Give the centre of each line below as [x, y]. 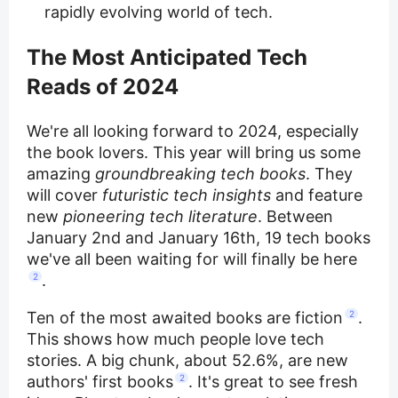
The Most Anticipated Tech [167, 58]
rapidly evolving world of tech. [159, 12]
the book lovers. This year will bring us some [194, 153]
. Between [295, 217]
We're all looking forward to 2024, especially [193, 131]
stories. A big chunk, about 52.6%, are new [187, 361]
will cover [64, 195]
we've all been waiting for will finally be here [192, 259]
